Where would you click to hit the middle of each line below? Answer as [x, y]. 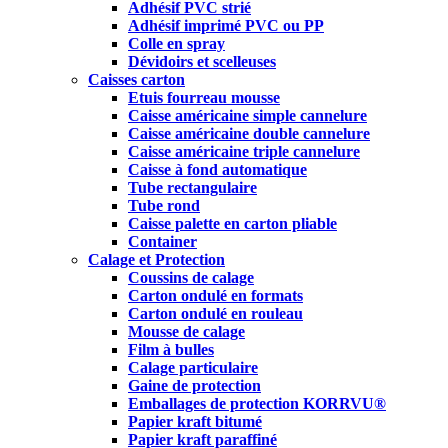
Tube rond [164, 206]
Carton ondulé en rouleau [215, 314]
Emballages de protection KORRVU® [257, 404]
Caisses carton [136, 80]
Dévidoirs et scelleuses [202, 62]
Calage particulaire [193, 368]
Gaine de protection [194, 386]
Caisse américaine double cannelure [249, 134]
